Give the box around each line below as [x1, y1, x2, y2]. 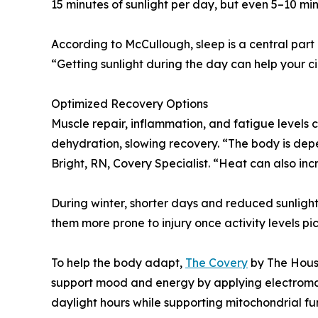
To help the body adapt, [51, 256, 185, 270]
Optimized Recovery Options [51, 97, 208, 111]
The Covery [185, 256, 248, 270]
